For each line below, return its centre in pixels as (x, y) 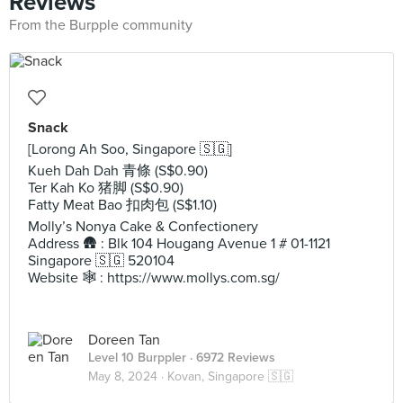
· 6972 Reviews (231, 358)
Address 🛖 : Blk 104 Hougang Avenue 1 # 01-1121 (179, 244)
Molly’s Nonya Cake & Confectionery (143, 227)
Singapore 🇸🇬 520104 (101, 261)
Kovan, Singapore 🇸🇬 (230, 376)
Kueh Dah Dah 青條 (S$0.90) (118, 171)
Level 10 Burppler (137, 358)
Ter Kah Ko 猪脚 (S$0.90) (106, 188)
